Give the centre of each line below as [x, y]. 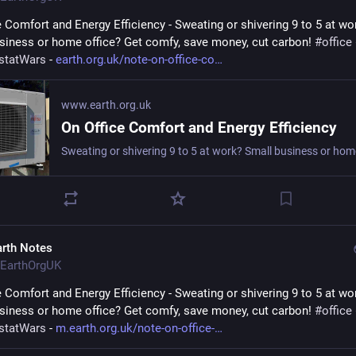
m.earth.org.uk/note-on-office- [135, 328]
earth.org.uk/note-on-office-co [135, 60]
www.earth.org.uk [106, 105]
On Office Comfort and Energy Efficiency [199, 128]
